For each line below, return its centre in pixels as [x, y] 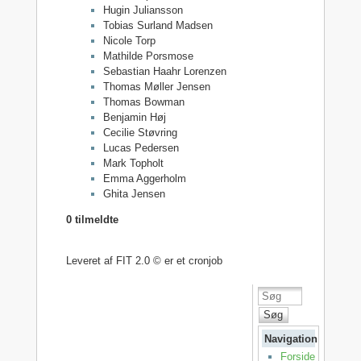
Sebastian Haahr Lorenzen [164, 71]
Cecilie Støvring [140, 132]
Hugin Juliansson [143, 10]
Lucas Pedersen [141, 147]
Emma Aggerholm [144, 178]
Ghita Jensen [134, 193]
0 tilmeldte [93, 219]
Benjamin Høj [134, 117]
